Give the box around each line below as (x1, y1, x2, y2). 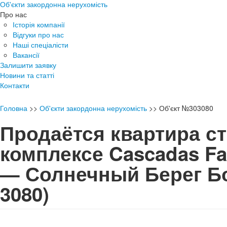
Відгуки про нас (13, 29, 64, 40)
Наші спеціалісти (13, 39, 68, 50)
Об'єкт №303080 (159, 102, 213, 113)
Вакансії (13, 49, 40, 60)
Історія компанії (13, 19, 65, 29)
